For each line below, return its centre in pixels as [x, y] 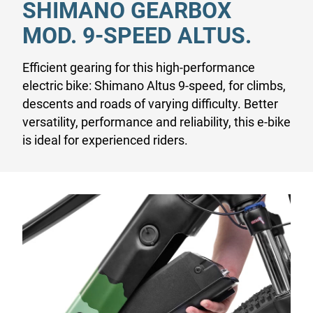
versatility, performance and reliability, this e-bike [156, 122]
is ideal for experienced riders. [105, 140]
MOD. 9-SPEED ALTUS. [137, 36]
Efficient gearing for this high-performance [139, 68]
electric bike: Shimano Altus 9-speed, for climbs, [154, 86]
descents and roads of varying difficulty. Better [150, 104]
